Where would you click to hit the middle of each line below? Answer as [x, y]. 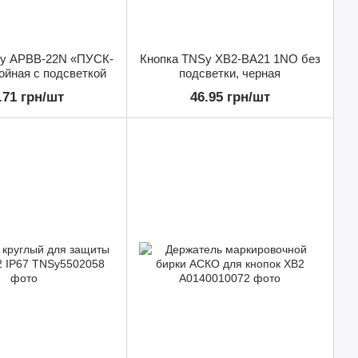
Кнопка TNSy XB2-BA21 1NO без [230, 59]
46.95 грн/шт [230, 97]
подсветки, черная [230, 73]
